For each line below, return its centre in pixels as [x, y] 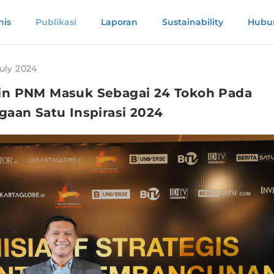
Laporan [119, 22]
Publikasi [56, 22]
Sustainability [192, 22]
